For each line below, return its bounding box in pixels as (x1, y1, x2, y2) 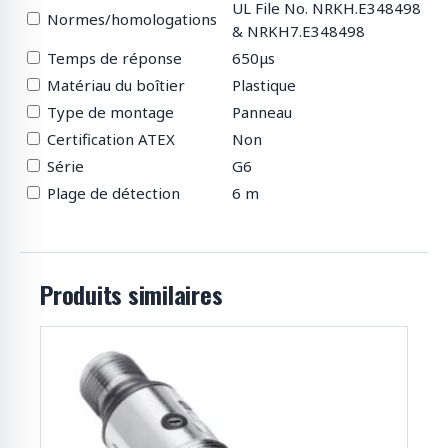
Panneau (232, 102, 292, 123)
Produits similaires (40, 276, 223, 313)
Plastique (232, 75, 296, 96)
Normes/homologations (47, 9, 217, 30)
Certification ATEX (47, 129, 175, 150)
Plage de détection (47, 183, 180, 204)
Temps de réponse (47, 48, 182, 69)
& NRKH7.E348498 (232, 21, 365, 42)
